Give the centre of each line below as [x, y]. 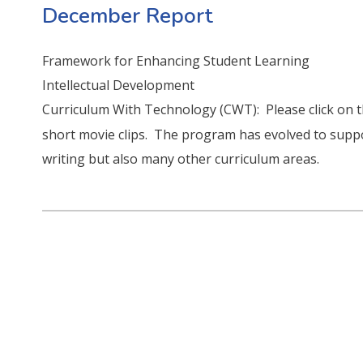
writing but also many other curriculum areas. [183, 158]
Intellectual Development [119, 85]
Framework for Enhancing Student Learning [176, 60]
